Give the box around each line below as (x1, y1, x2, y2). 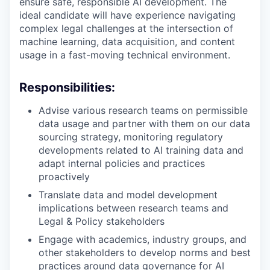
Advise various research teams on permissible (39, 104, 248, 117)
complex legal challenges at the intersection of (19, 22, 233, 35)
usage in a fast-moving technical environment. (19, 49, 230, 61)
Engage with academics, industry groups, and (39, 233, 246, 246)
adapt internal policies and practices (39, 157, 205, 170)
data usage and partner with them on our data (39, 118, 250, 130)
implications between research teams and (39, 202, 228, 215)
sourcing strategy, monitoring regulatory (39, 131, 223, 143)
